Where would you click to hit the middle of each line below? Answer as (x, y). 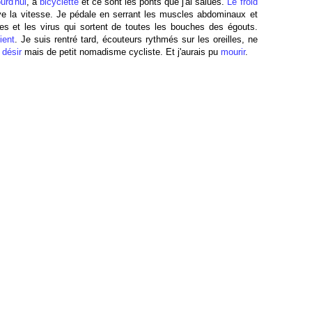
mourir (233, 52)
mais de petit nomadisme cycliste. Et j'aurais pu (121, 52)
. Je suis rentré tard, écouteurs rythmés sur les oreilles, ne (136, 39)
